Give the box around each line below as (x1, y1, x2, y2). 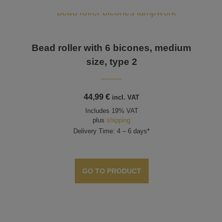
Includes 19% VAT (85, 107, 138, 115)
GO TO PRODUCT (82, 166, 141, 175)
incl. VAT (112, 94, 140, 102)
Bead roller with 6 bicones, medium (32, 43, 192, 54)
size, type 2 (86, 56, 137, 67)
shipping (107, 116, 131, 124)
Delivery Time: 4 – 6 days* (73, 127, 150, 135)
